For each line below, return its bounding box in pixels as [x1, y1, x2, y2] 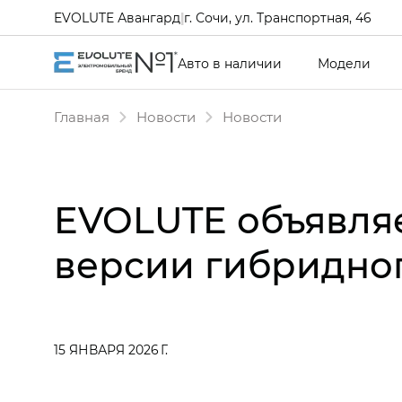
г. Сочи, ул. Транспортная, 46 [184, 8, 371, 26]
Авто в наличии [178, 54, 282, 72]
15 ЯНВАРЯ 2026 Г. [54, 341, 168, 358]
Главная [54, 108, 109, 126]
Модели [318, 54, 371, 72]
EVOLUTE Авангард [54, 8, 180, 26]
